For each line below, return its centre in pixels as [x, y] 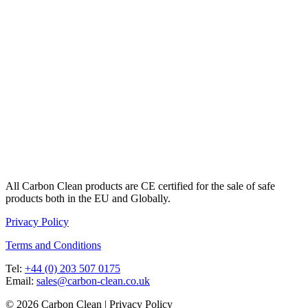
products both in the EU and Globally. [89, 199]
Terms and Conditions [53, 245]
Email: [21, 281]
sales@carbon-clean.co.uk [93, 281]
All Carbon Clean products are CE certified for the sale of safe [140, 186]
